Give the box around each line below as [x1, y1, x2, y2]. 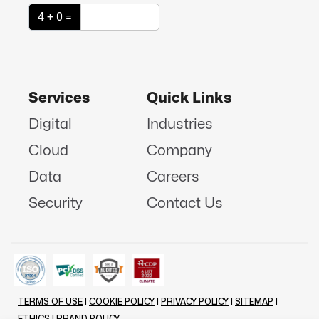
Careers [147, 169, 199, 184]
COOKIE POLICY [89, 298, 155, 307]
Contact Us [147, 196, 223, 210]
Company [147, 143, 212, 157]
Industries [147, 117, 213, 131]
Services [28, 90, 90, 105]
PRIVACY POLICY [161, 298, 229, 307]
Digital [28, 117, 72, 131]
